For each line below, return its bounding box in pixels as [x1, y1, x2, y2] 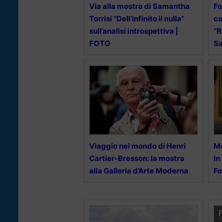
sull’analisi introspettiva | [89, 26, 178, 36]
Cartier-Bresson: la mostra [89, 154, 184, 164]
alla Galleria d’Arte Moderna [89, 166, 188, 176]
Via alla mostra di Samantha [89, 1, 190, 11]
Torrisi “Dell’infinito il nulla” [89, 14, 184, 24]
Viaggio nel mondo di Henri [89, 141, 186, 151]
